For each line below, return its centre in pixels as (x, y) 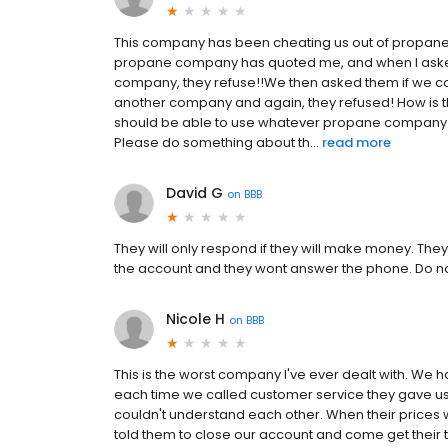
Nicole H (195, 319)
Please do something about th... (216, 143)
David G (194, 193)
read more (356, 143)
